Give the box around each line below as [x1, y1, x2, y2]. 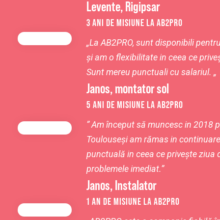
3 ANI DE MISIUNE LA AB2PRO [86, 17, 183, 28]
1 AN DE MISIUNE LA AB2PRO [86, 196, 180, 207]
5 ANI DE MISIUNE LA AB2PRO [86, 99, 183, 110]
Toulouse [86, 134, 121, 144]
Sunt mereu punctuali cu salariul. [86, 67, 212, 77]
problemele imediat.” [86, 164, 164, 174]
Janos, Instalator [86, 177, 157, 193]
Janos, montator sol [86, 81, 169, 96]
